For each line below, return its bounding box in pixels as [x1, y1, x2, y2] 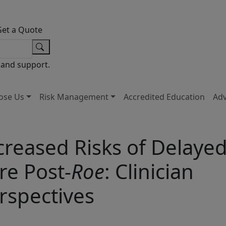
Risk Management [39, 91, 109, 102]
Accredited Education [123, 91, 205, 102]
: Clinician [104, 157, 194, 185]
